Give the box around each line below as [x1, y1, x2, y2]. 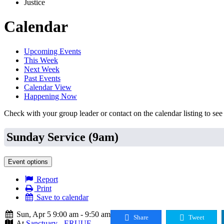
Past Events [24, 73, 60, 82]
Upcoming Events [24, 46, 81, 55]
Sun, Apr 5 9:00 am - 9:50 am [14, 209, 110, 218]
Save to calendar [34, 192, 88, 201]
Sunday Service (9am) [6, 130, 118, 143]
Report [34, 174, 58, 183]
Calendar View [24, 82, 71, 91]
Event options [8, 157, 48, 165]
